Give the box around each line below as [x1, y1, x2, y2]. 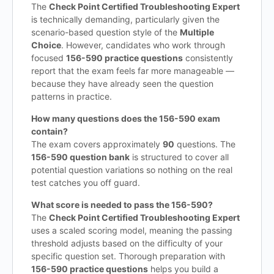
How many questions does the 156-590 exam [31, 113, 220, 124]
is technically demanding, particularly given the [31, 14, 220, 24]
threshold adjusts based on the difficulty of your [31, 238, 223, 248]
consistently [183, 53, 233, 63]
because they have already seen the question [31, 78, 213, 89]
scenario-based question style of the [31, 27, 180, 37]
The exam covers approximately [31, 139, 163, 149]
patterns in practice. [31, 91, 112, 102]
